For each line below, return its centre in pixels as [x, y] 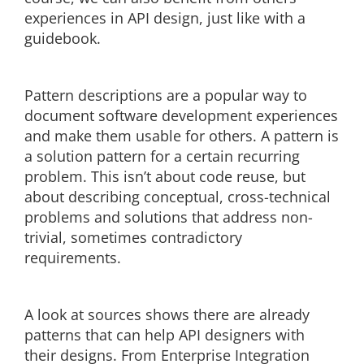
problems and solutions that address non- [169, 217]
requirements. [73, 258]
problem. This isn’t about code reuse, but [165, 176]
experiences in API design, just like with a [165, 18]
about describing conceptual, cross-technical [178, 197]
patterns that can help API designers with [165, 335]
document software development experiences [181, 115]
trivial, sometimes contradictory [133, 237]
